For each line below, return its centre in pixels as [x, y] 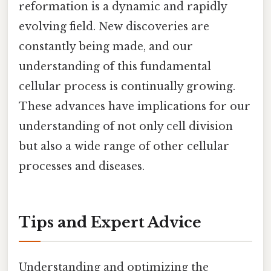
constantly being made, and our [106, 47]
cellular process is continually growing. [127, 87]
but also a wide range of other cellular [124, 147]
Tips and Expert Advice [110, 223]
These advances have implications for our [135, 107]
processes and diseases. [82, 167]
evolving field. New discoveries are [114, 27]
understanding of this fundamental [115, 67]
